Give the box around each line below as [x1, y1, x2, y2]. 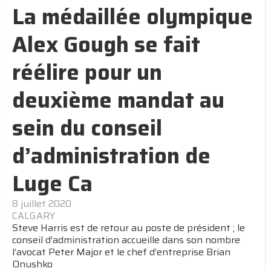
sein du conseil [12, 111, 162, 146]
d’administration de [12, 139, 211, 174]
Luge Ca [12, 166, 93, 201]
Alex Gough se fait [12, 27, 200, 62]
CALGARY [12, 208, 55, 224]
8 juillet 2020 [12, 196, 71, 212]
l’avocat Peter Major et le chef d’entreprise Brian [12, 244, 230, 260]
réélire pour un [12, 55, 162, 90]
